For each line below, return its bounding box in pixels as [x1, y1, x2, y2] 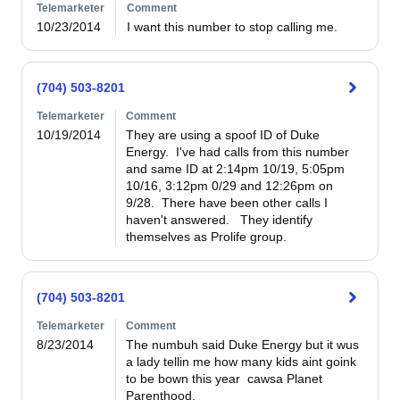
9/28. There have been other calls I [126, 196, 329, 210]
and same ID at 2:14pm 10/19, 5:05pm [126, 162, 346, 176]
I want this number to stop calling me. [127, 20, 337, 34]
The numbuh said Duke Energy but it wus [126, 337, 360, 352]
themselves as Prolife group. [126, 229, 302, 244]
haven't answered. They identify [126, 212, 313, 227]
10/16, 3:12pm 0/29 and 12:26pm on [126, 179, 334, 193]
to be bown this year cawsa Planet [126, 371, 323, 386]
